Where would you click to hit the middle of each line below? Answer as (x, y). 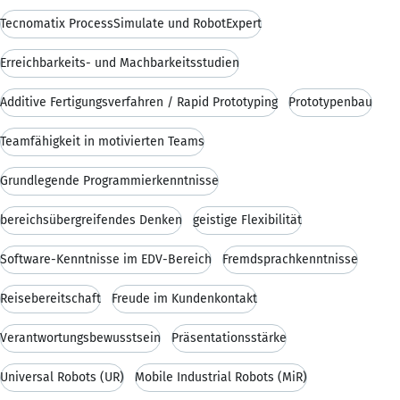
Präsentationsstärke (229, 337)
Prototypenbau (330, 102)
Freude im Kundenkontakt (184, 298)
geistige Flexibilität (247, 220)
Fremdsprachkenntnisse (290, 259)
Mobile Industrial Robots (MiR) (221, 377)
